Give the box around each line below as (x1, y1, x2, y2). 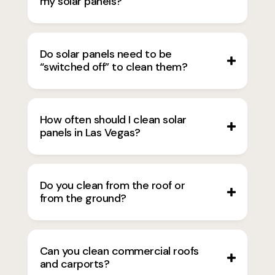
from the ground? (39, 191, 126, 206)
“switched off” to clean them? (39, 60, 188, 75)
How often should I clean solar (39, 112, 187, 128)
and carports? (39, 257, 110, 272)
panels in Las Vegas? (39, 125, 141, 141)
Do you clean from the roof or (39, 178, 185, 193)
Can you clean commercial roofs (39, 244, 199, 259)
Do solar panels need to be (39, 47, 172, 62)
